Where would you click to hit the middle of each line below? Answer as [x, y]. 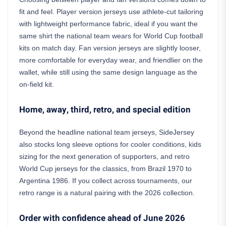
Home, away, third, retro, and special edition [105, 110]
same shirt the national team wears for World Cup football [111, 36]
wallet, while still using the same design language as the [108, 72]
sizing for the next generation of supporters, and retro [104, 156]
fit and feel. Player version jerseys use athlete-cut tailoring [111, 12]
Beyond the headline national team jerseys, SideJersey [107, 132]
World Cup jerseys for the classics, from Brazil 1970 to [105, 168]
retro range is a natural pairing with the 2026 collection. [107, 193]
